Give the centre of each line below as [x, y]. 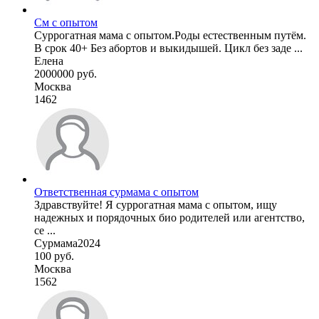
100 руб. [54, 256]
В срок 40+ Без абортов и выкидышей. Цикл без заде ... [168, 48]
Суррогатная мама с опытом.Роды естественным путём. [170, 35]
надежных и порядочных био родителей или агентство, [169, 217]
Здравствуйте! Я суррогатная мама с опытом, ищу [156, 204]
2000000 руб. [66, 73]
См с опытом [66, 22]
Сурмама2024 [67, 243]
